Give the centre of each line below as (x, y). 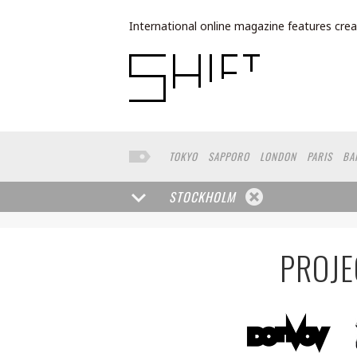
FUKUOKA (273, 175)
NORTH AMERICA (206, 175)
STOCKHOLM (202, 197)
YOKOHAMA (328, 175)
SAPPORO (229, 156)
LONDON (278, 156)
